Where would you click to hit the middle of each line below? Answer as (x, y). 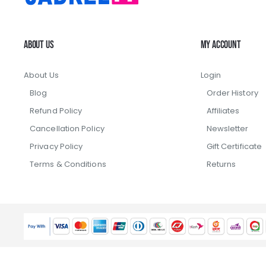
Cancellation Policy (67, 128)
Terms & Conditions (68, 164)
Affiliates (223, 110)
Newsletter (227, 128)
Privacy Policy (56, 146)
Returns (221, 164)
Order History (232, 93)
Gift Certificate (234, 146)
